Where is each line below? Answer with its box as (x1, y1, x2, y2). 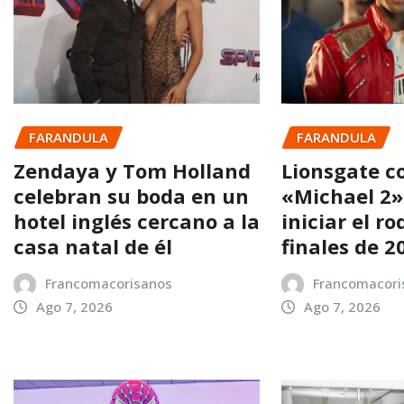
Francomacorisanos (44, 273, 172, 292)
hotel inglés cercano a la (14, 207, 260, 234)
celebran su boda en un (14, 181, 249, 209)
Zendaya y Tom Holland (14, 156, 251, 184)
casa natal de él (14, 232, 172, 260)
